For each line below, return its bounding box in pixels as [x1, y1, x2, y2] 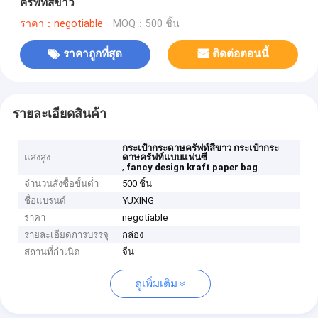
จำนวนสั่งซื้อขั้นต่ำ [24, 178, 99, 190]
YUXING [122, 195, 155, 207]
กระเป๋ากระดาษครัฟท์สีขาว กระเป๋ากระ [122, 143, 280, 154]
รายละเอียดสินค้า [12, 106, 106, 121]
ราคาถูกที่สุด [63, 48, 123, 61]
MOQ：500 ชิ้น [112, 17, 180, 30]
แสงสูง [24, 152, 51, 163]
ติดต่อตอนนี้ [212, 48, 270, 61]
